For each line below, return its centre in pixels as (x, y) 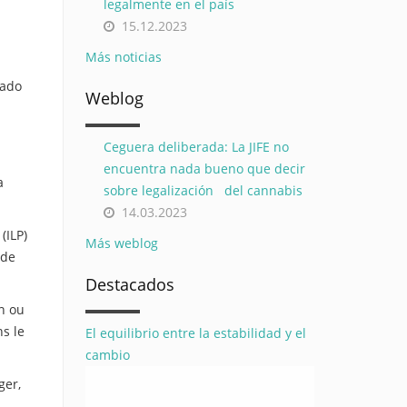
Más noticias (123, 57)
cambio (107, 355)
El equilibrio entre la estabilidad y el (195, 333)
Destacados (129, 284)
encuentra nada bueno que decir (204, 169)
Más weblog (121, 243)
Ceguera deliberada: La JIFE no (196, 147)
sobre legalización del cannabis (203, 190)
